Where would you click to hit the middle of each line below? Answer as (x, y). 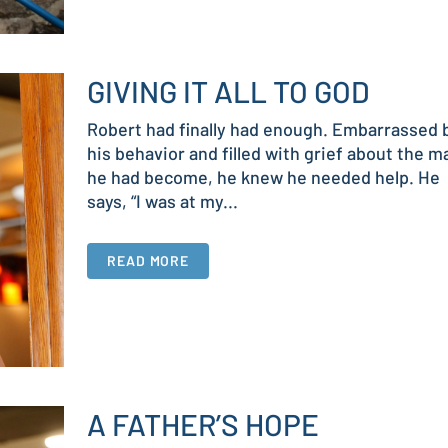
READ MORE (148, 261)
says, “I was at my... (162, 201)
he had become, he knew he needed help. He (263, 177)
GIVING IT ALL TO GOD (228, 91)
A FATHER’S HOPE (203, 423)
